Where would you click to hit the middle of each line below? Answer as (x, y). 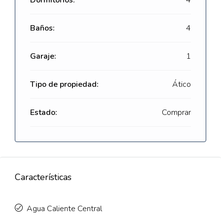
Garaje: (43, 56)
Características (43, 177)
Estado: (44, 112)
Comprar (176, 112)
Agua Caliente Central (64, 209)
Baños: (42, 28)
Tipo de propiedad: (64, 84)
